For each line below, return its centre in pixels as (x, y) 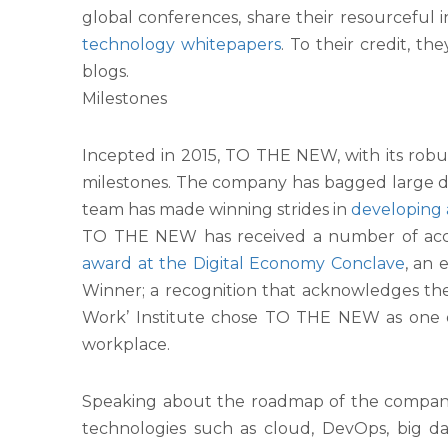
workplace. (128, 345)
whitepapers (230, 45)
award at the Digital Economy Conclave (243, 264)
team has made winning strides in (216, 210)
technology (131, 45)
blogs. (107, 72)
